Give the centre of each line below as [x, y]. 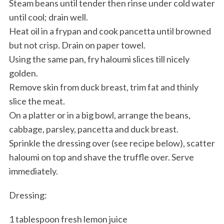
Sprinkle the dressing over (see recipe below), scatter [112, 143]
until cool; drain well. [48, 17]
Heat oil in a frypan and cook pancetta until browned [110, 31]
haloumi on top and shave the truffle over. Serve [101, 157]
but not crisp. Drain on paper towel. [77, 45]
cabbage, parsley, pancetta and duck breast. [93, 129]
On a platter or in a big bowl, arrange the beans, [99, 115]
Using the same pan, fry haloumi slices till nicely [99, 59]
